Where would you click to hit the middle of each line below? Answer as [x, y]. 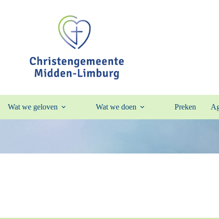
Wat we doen [116, 107]
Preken [185, 107]
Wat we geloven [33, 107]
